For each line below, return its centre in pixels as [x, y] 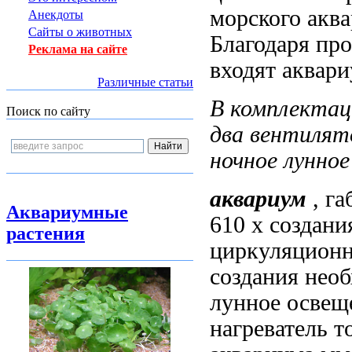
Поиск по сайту [48, 111]
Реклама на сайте [78, 49]
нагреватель [269, 328]
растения [46, 233]
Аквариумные [67, 212]
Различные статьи [145, 82]
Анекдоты [56, 15]
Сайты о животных [80, 32]
